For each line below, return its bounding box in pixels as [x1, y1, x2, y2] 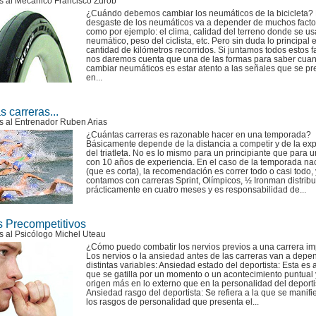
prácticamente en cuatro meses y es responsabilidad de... [86, 185, 306, 195]
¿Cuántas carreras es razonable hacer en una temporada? [86, 130, 311, 140]
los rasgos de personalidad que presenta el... [86, 297, 259, 307]
